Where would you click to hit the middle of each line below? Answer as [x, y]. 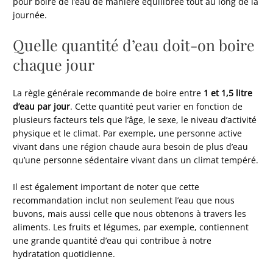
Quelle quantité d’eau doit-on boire [134, 44]
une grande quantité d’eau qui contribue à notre [112, 240]
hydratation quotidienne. [64, 253]
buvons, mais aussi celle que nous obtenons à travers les [130, 213]
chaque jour [54, 64]
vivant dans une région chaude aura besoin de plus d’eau [131, 146]
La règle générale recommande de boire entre [108, 93]
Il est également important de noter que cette [106, 186]
